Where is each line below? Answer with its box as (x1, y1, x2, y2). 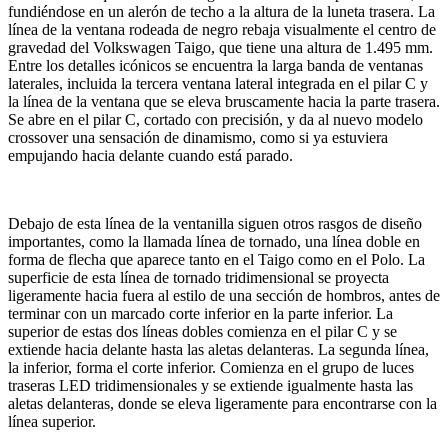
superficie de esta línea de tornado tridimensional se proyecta (8, 268, 389, 286)
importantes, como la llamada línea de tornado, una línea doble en (8, 232, 420, 250)
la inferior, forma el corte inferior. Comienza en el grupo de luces (8, 358, 414, 376)
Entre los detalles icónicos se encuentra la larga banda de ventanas (8, 56, 423, 74)
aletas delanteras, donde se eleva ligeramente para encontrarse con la (8, 394, 437, 412)
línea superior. (8, 412, 96, 430)
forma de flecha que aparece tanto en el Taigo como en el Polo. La (8, 250, 425, 268)
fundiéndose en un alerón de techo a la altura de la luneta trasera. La (8, 2, 435, 20)
